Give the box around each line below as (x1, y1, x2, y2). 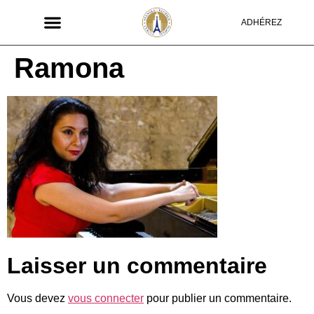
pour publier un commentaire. (144, 292, 292, 305)
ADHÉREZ (241, 17, 282, 27)
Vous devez (7, 292, 68, 305)
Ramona (14, 52, 124, 83)
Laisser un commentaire (7, 253, 267, 279)
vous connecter (68, 292, 144, 305)
